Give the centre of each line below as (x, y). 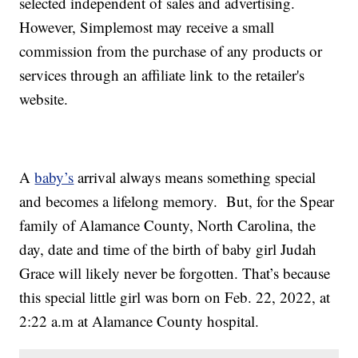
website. (44, 99)
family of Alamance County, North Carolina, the (168, 225)
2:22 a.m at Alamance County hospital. (139, 321)
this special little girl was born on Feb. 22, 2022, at (175, 297)
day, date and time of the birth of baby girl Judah (168, 249)
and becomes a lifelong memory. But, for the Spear (177, 201)
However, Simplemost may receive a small (147, 27)
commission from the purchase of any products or (171, 51)
